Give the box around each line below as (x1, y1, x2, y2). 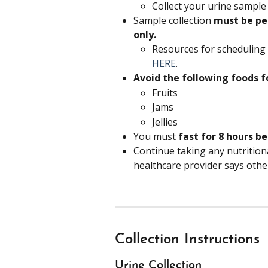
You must (133, 129, 178, 143)
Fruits (152, 86, 178, 99)
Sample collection (133, 14, 214, 28)
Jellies (152, 115, 178, 129)
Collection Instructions (115, 233, 260, 248)
